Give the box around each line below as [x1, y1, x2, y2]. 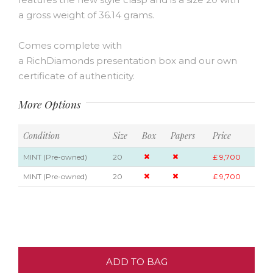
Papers [171, 130, 195, 142]
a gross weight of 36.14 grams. [18, 9, 154, 21]
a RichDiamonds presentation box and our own [18, 55, 237, 67]
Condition [23, 130, 60, 142]
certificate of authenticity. [18, 70, 135, 82]
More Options [18, 97, 81, 112]
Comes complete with [18, 40, 122, 52]
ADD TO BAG [105, 256, 168, 268]
